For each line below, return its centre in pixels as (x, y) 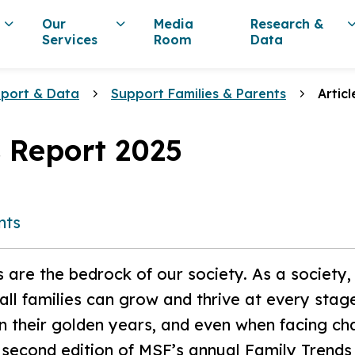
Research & (288, 24)
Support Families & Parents (198, 94)
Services (69, 40)
